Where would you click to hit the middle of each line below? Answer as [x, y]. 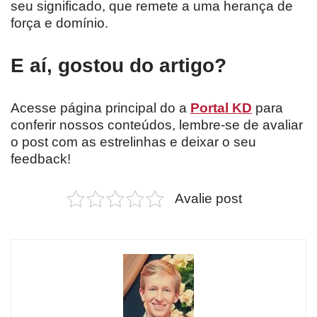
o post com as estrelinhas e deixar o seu [133, 142]
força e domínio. [59, 23]
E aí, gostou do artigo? [119, 66]
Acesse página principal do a [100, 108]
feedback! [41, 159]
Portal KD [221, 108]
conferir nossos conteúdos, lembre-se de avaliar [157, 125]
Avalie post [208, 199]
